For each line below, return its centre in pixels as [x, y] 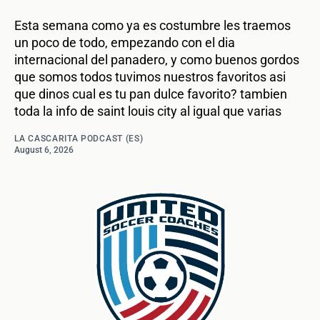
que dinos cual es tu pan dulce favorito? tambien [151, 94]
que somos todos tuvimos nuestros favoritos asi [150, 76]
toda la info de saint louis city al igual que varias [148, 111]
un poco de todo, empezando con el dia [125, 42]
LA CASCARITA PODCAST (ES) [79, 138]
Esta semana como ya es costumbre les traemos [152, 25]
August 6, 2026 [44, 150]
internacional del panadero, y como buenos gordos [157, 59]
